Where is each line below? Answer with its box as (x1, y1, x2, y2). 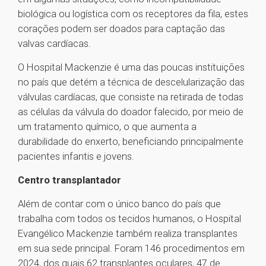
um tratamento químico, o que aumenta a (18, 121, 197, 133)
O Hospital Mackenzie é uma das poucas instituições (18, 61, 245, 74)
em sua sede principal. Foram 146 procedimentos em (18, 242, 245, 255)
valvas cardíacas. (18, 37, 93, 50)
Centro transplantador (18, 174, 121, 186)
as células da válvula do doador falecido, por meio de (18, 106, 243, 118)
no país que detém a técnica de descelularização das (18, 76, 245, 88)
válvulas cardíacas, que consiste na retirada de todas (18, 91, 243, 103)
